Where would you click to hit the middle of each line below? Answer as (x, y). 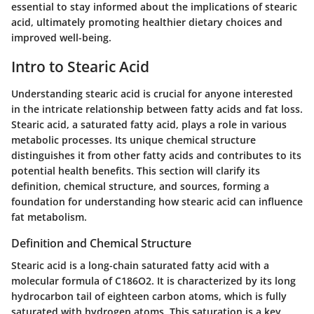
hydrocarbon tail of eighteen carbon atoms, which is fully (149, 296)
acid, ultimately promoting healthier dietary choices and (147, 22)
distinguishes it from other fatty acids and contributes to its (156, 155)
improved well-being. (61, 38)
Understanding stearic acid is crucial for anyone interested (152, 93)
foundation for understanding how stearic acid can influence (157, 201)
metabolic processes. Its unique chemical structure (134, 139)
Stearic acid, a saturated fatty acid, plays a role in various (149, 124)
